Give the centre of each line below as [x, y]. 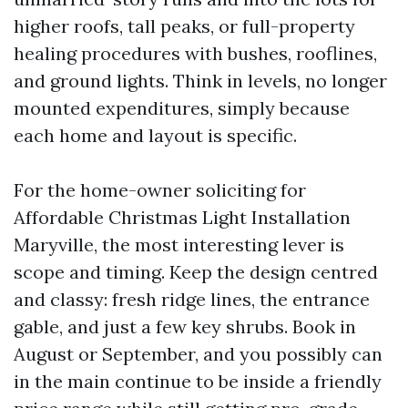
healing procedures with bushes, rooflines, [195, 53]
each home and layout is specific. [155, 135]
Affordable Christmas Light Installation [182, 217]
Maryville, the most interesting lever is [179, 245]
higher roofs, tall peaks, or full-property [184, 26]
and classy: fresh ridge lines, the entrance [192, 299]
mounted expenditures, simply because [182, 108]
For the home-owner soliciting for [160, 190]
